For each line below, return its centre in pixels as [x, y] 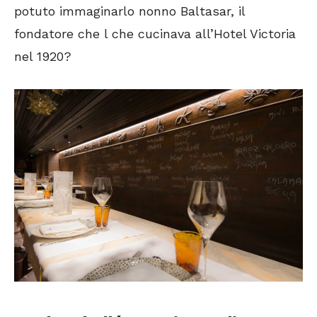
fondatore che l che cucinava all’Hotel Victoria [155, 34]
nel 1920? [43, 57]
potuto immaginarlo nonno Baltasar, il [129, 11]
